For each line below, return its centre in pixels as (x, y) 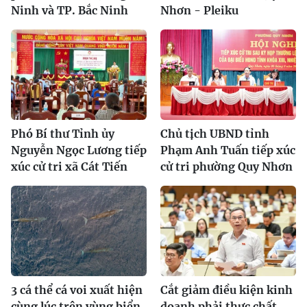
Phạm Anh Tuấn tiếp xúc (228, 150)
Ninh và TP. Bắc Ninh (70, 10)
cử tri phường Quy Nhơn (226, 166)
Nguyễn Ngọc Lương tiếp (79, 150)
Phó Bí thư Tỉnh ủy (63, 133)
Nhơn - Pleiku (199, 10)
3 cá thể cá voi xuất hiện (77, 290)
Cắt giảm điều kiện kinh (226, 290)
